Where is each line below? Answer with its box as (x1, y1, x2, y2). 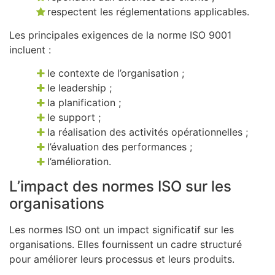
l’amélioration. (47, 155, 112, 168)
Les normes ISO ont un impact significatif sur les (9, 223, 234, 236)
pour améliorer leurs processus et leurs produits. (9, 252, 234, 265)
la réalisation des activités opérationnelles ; (47, 126, 249, 139)
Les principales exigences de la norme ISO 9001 (9, 29, 231, 41)
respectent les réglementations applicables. (47, 5, 250, 18)
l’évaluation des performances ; (47, 141, 193, 153)
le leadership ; (47, 82, 112, 95)
